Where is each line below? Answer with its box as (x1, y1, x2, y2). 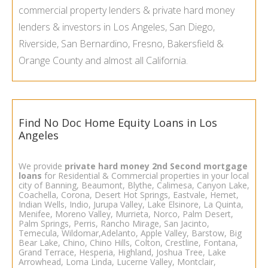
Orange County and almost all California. (19, 54, 188, 68)
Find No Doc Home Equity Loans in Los (19, 115, 217, 130)
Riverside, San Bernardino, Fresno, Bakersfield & (19, 37, 224, 51)
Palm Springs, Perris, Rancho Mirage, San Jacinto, (19, 217, 209, 229)
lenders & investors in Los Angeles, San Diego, (19, 20, 215, 34)
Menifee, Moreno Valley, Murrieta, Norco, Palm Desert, (19, 208, 233, 220)
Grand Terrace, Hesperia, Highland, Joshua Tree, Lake (19, 246, 226, 258)
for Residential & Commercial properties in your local (42, 169, 249, 181)
